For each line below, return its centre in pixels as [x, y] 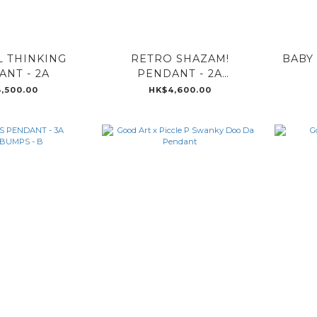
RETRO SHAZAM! [180, 58]
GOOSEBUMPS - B [180, 88]
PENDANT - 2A [180, 73]
